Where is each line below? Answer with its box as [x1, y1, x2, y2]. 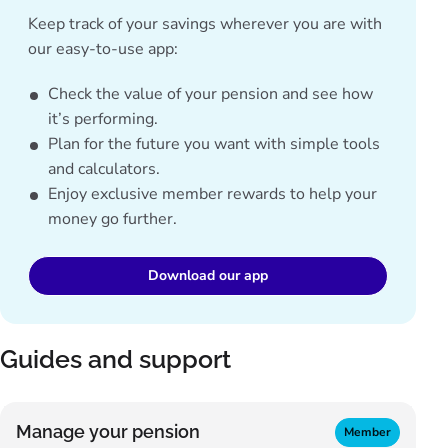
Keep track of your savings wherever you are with [28, 13, 382, 35]
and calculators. [48, 158, 160, 180]
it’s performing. [48, 108, 158, 130]
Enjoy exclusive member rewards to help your [48, 183, 377, 205]
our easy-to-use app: [28, 38, 178, 60]
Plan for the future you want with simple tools [48, 133, 380, 155]
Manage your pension [16, 421, 200, 442]
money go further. [48, 208, 177, 230]
